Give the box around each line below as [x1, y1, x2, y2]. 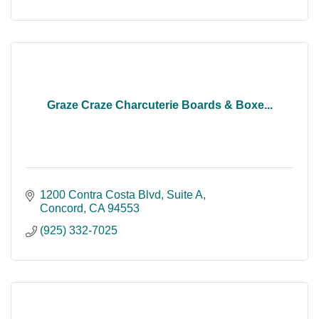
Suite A [167, 189, 203, 202]
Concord [40, 202, 83, 215]
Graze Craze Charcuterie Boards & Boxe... [46, 99, 273, 112]
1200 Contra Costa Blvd [40, 189, 161, 202]
